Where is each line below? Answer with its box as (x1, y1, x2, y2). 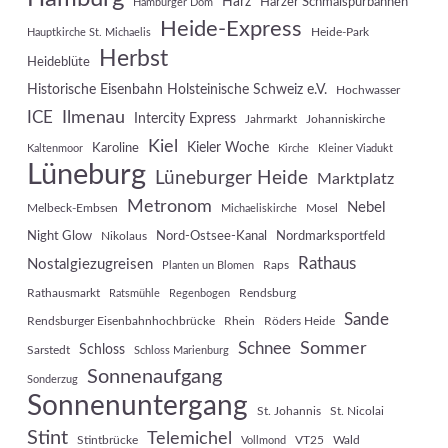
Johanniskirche (305, 113, 385, 126)
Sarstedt (26, 344, 70, 357)
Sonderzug (26, 374, 78, 386)
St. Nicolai (329, 405, 384, 418)
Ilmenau (61, 108, 125, 128)
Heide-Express (159, 18, 302, 41)
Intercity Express (133, 111, 236, 127)
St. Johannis (256, 405, 321, 418)
